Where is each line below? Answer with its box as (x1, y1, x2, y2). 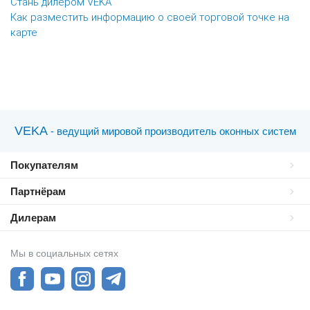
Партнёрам (10, 185, 66, 197)
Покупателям (10, 159, 78, 171)
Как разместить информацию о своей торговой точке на (10, 11, 289, 24)
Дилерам (10, 212, 56, 224)
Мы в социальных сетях (10, 248, 118, 259)
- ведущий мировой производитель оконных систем (50, 125, 296, 137)
